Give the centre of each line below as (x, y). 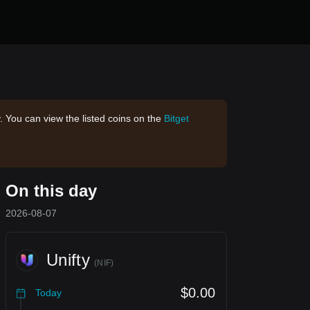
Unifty (68, 260)
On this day (51, 191)
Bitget (176, 118)
